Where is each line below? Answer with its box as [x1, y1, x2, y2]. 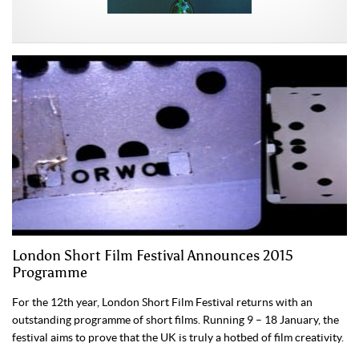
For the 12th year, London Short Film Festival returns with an [12, 295, 313, 309]
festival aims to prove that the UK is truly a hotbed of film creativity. [12, 330, 344, 344]
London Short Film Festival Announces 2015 [12, 246, 293, 264]
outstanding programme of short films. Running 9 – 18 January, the [12, 313, 339, 326]
